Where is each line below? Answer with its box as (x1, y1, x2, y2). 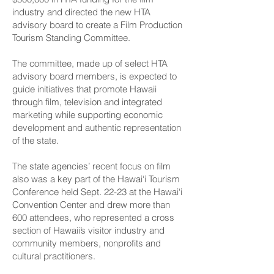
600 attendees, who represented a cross (12, 212, 174, 223)
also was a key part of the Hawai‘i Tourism (12, 173, 180, 185)
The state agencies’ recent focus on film (12, 160, 171, 172)
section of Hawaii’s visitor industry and (12, 224, 165, 236)
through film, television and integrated (12, 96, 162, 108)
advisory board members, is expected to (12, 70, 177, 82)
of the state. (12, 135, 59, 146)
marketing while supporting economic (12, 109, 163, 120)
